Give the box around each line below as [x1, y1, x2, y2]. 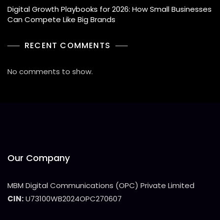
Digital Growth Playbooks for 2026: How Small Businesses [7, 4, 212, 15]
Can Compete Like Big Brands [7, 14, 115, 25]
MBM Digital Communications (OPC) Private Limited [7, 180, 194, 191]
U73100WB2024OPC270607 [24, 193, 122, 204]
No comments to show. [7, 66, 93, 77]
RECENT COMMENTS [25, 40, 110, 52]
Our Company [7, 152, 70, 165]
